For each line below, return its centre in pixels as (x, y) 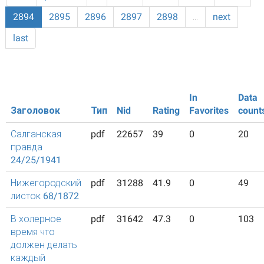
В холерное (36, 219)
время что (33, 232)
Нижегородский (46, 183)
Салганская (36, 134)
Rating (166, 110)
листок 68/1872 (45, 196)
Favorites (209, 110)
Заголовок (35, 110)
